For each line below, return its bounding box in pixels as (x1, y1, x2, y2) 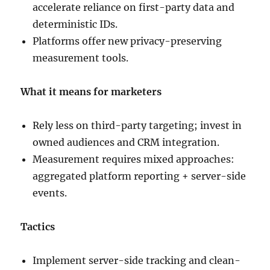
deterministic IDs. (33, 18, 118, 31)
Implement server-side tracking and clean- (33, 254, 241, 267)
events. (33, 187, 67, 199)
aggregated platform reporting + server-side (33, 170, 246, 183)
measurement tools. (33, 52, 129, 64)
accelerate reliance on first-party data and (33, 1, 235, 14)
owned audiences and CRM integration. (33, 136, 220, 149)
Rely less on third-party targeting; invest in (33, 119, 242, 132)
